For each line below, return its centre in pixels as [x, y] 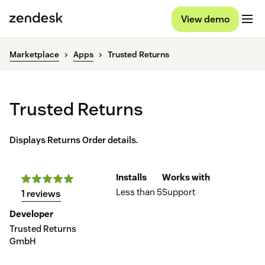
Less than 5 [139, 192]
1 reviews [41, 194]
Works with [186, 177]
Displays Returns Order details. [74, 140]
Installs [131, 177]
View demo [205, 19]
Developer [31, 214]
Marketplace [34, 55]
